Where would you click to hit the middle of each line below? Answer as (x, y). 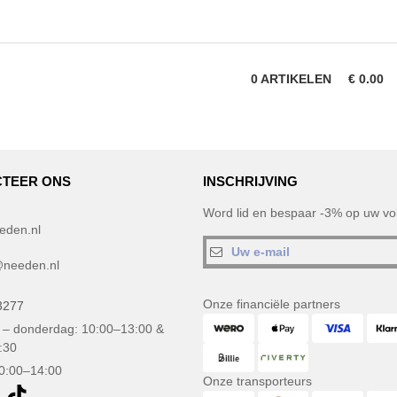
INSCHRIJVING (250, 182)
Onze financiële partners (272, 304)
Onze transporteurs (257, 381)
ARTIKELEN (296, 78)
